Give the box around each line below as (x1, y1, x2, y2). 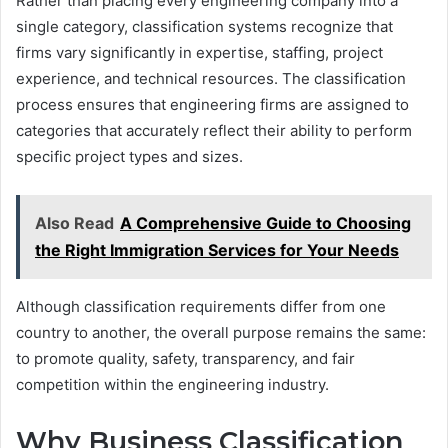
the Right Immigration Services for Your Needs (35, 240, 399, 261)
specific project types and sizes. (16, 147, 243, 167)
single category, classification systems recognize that (16, 17, 393, 37)
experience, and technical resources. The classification (16, 69, 406, 89)
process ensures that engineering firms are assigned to (16, 95, 409, 115)
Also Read (35, 213, 114, 234)
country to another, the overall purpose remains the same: (16, 323, 426, 343)
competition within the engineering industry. (16, 375, 329, 395)
